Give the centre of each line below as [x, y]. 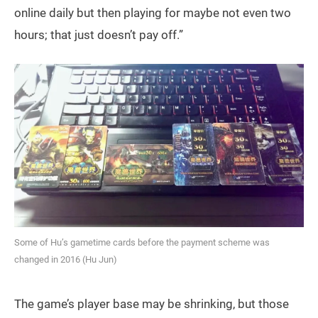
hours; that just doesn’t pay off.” [99, 34]
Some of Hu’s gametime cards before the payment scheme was [142, 243]
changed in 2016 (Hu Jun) [66, 260]
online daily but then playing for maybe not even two [153, 12]
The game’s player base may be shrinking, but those [152, 304]
